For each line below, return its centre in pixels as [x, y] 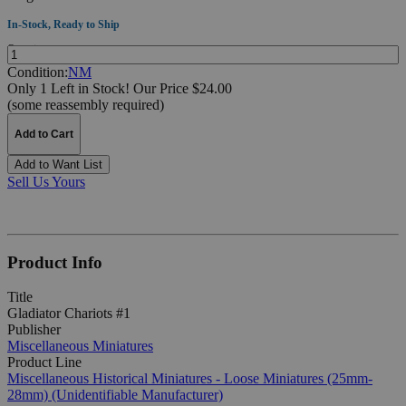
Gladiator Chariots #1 [69, 314]
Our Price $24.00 [183, 88]
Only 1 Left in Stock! [68, 88]
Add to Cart [44, 134]
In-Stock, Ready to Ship [63, 24]
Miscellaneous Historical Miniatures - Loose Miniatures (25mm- [190, 379]
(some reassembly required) [86, 104]
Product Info [55, 262]
